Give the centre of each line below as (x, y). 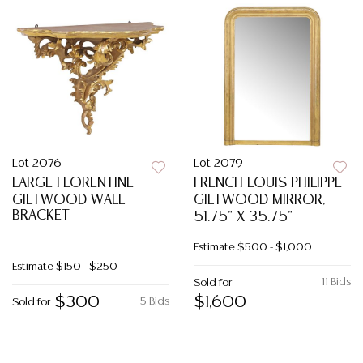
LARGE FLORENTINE (73, 183)
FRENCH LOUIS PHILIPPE (268, 183)
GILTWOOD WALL (68, 200)
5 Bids (155, 302)
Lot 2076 (37, 164)
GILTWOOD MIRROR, (259, 200)
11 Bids (336, 282)
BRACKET (41, 216)
